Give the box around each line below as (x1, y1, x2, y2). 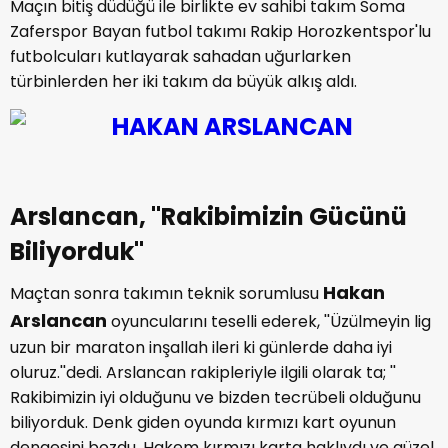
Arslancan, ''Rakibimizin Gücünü (10, 199, 407, 233)
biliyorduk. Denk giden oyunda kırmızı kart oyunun (10, 410, 396, 434)
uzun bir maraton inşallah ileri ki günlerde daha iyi (10, 335, 392, 359)
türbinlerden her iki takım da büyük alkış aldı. (10, 69, 357, 93)
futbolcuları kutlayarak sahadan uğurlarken (10, 44, 351, 68)
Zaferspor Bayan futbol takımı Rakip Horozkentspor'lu (10, 19, 431, 43)
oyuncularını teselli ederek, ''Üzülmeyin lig (107, 309, 431, 333)
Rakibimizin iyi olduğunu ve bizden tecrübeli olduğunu (10, 385, 421, 409)
